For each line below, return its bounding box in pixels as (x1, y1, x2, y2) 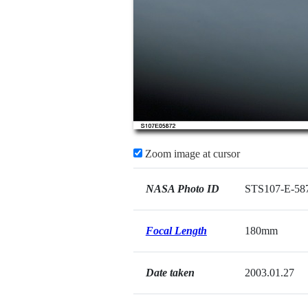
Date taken (145, 267, 195, 278)
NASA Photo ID (145, 183, 219, 195)
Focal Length (145, 225, 207, 236)
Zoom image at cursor (142, 148, 240, 159)
